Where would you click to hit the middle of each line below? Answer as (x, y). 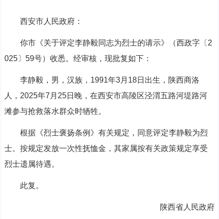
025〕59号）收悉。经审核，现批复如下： (78, 59)
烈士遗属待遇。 (32, 164)
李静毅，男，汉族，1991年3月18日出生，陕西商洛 (102, 80)
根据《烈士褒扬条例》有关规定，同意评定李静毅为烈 (106, 133)
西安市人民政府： (43, 22)
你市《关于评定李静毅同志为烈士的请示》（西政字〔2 (108, 43)
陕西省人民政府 (180, 207)
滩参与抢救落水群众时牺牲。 (55, 111)
